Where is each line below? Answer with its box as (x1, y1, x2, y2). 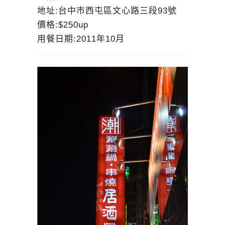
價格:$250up (37, 20, 88, 30)
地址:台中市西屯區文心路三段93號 (37, 6, 177, 16)
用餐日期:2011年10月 (37, 34, 125, 44)
